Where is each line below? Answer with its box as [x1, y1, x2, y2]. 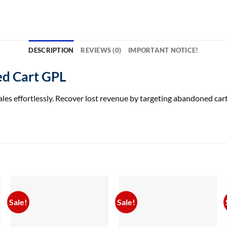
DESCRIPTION [28, 46, 74, 55]
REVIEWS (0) [81, 46, 122, 55]
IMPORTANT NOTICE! [128, 46, 199, 55]
